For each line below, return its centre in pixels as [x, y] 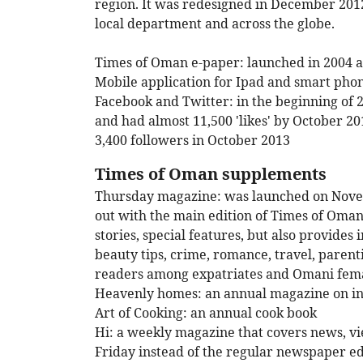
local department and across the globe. [215, 24]
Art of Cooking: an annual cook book [206, 313]
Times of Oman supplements [211, 174]
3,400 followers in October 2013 [192, 141]
